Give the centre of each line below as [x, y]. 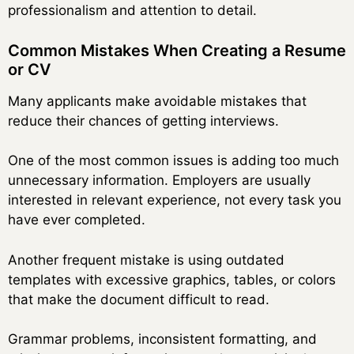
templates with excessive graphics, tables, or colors [172, 279]
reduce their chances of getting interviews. [143, 121]
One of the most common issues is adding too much [173, 161]
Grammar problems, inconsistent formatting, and [162, 339]
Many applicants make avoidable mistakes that [157, 101]
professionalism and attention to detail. [132, 11]
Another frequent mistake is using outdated [146, 260]
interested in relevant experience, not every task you [175, 200]
